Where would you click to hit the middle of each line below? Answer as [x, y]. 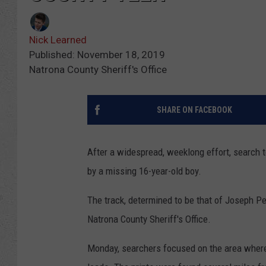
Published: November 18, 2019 [97, 55]
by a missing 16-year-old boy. [144, 171]
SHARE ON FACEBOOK [194, 110]
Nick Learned [58, 40]
